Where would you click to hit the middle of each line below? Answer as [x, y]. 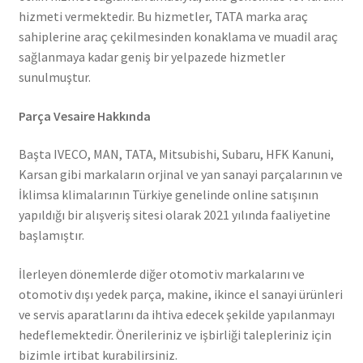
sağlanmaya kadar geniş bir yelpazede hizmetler [152, 57]
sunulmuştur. [54, 77]
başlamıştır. [51, 235]
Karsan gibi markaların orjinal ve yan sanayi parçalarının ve [180, 175]
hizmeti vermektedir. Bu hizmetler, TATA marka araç [163, 17]
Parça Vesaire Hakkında [84, 115]
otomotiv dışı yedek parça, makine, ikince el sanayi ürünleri [180, 295]
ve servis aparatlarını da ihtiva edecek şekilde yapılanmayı [176, 315]
